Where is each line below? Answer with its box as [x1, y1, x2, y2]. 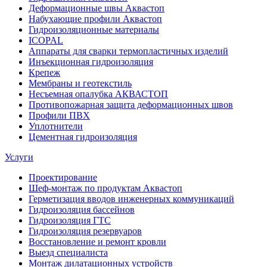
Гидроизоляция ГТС [29, 215, 111, 226]
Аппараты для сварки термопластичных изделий [29, 46, 228, 57]
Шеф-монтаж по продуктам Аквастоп [29, 183, 182, 194]
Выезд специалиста [29, 247, 108, 258]
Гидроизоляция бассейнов [29, 204, 135, 215]
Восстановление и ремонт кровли [29, 237, 166, 247]
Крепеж [29, 67, 60, 78]
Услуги [5, 152, 33, 163]
